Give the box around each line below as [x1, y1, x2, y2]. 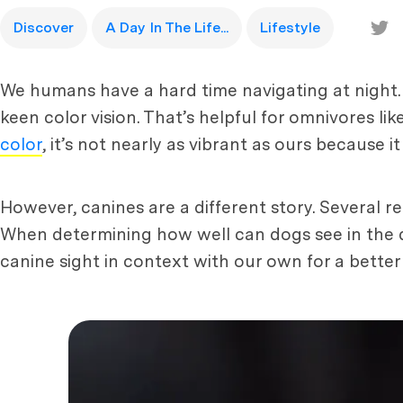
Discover [13, 19, 74, 36]
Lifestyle [260, 19, 320, 36]
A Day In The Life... [105, 19, 228, 36]
